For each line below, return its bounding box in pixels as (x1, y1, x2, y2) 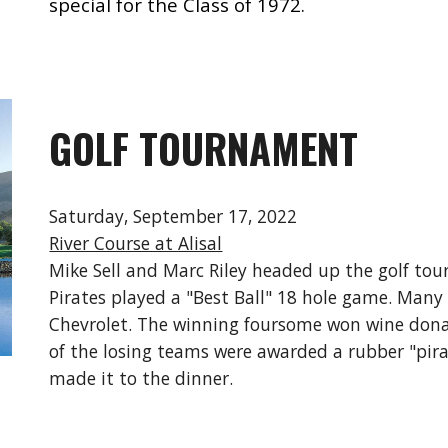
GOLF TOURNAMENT (49, 118, 359, 178)
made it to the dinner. (49, 366, 234, 390)
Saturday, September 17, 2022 (49, 204, 298, 228)
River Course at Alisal (49, 231, 223, 255)
